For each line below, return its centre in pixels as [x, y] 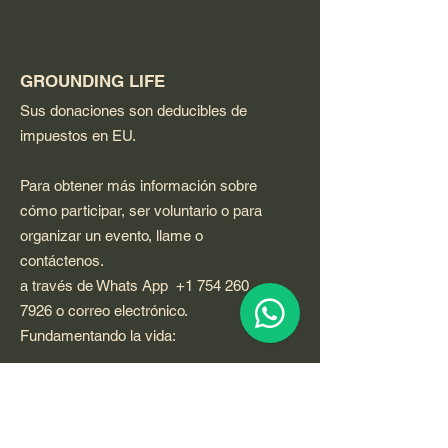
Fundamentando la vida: [98, 336]
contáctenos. [62, 261]
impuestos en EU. [78, 136]
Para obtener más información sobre [138, 186]
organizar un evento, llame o [111, 236]
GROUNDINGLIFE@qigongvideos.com [143, 405]
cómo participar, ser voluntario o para [141, 211]
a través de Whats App [98, 286]
